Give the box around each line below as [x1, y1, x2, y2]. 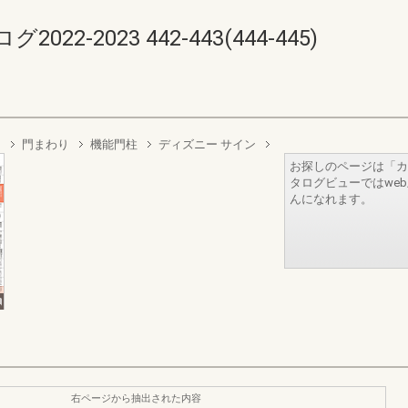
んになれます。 [290, 192, 372, 206]
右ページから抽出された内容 [71, 392, 201, 404]
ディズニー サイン [158, 138, 256, 151]
